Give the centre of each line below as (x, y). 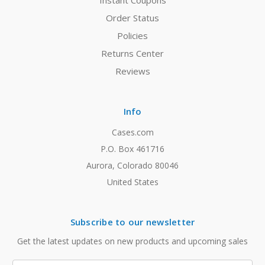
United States (132, 182)
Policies (132, 36)
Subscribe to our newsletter (132, 222)
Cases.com (132, 132)
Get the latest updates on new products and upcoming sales (132, 241)
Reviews (132, 71)
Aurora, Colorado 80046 (132, 166)
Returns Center (132, 54)
